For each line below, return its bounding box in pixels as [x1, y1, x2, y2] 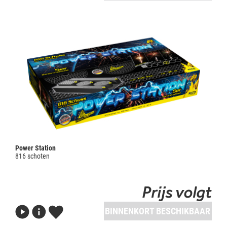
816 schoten [15, 152, 50, 160]
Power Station [15, 143, 56, 152]
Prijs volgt [142, 181, 212, 202]
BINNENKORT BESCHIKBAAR [105, 205, 211, 216]
